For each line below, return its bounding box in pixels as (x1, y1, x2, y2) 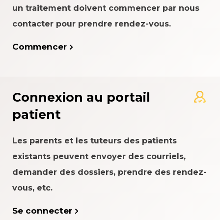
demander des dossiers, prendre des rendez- (12, 167, 207, 177)
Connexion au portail (12, 90, 150, 105)
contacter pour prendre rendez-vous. (12, 19, 171, 29)
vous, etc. (12, 183, 53, 193)
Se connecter (12, 206, 72, 216)
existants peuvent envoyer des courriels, (12, 152, 186, 162)
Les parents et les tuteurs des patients (12, 136, 177, 146)
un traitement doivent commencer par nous (12, 3, 199, 13)
